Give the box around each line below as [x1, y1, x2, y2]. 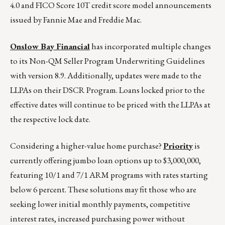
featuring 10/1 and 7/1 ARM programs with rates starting [10, 169, 208, 181]
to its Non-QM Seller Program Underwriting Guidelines [10, 55, 205, 67]
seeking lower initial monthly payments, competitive [10, 198, 190, 210]
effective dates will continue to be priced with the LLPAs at [10, 99, 210, 110]
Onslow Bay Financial [10, 41, 90, 52]
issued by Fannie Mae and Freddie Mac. [10, 14, 142, 26]
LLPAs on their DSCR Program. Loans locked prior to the [10, 84, 205, 96]
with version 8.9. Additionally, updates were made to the [10, 70, 201, 81]
